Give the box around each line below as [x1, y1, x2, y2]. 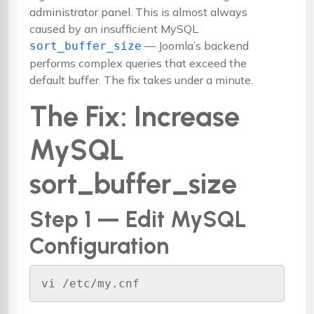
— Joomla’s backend [142, 39, 249, 53]
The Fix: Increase [29, 100, 240, 133]
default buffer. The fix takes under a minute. [29, 73, 253, 87]
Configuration [29, 233, 169, 259]
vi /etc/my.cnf [41, 276, 139, 290]
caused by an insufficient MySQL [29, 22, 198, 36]
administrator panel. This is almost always [29, 5, 247, 19]
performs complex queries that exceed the [29, 56, 247, 70]
